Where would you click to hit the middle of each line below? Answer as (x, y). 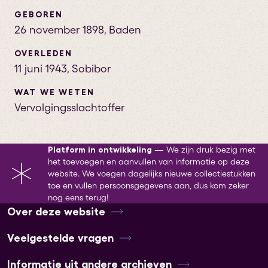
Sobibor (91, 69)
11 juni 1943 (41, 69)
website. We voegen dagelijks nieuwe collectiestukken (152, 173)
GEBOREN (39, 14)
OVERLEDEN (44, 53)
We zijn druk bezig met (211, 150)
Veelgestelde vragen (60, 238)
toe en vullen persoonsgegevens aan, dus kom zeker (148, 185)
